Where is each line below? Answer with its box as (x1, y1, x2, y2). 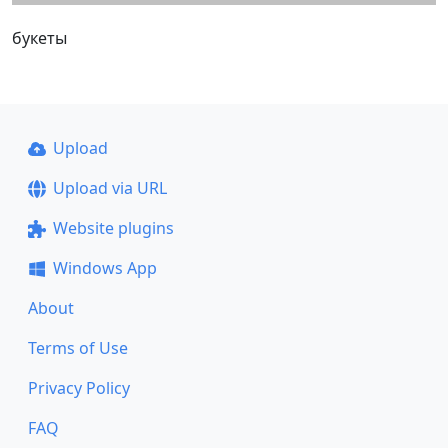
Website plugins (52, 217, 174, 239)
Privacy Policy (28, 377, 130, 399)
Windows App (52, 257, 157, 279)
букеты (12, 27, 67, 49)
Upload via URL (52, 177, 167, 199)
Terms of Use (28, 337, 128, 359)
